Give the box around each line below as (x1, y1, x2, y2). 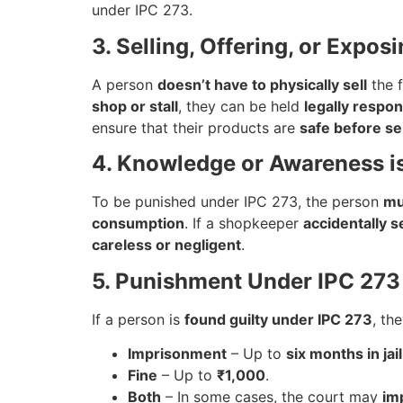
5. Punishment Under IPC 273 (92, 267, 400, 294)
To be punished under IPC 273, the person (92, 193, 383, 211)
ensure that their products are (92, 118, 300, 137)
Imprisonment (128, 344, 227, 363)
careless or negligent (92, 236, 241, 255)
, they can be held (178, 96, 304, 115)
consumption (92, 214, 184, 233)
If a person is (92, 309, 184, 328)
